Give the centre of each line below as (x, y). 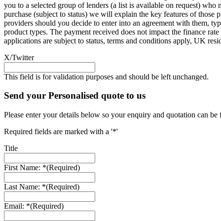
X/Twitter (19, 57)
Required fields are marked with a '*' (61, 132)
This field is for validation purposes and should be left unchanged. (106, 76)
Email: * (17, 206)
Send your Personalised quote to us (75, 96)
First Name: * (25, 168)
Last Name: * (25, 187)
